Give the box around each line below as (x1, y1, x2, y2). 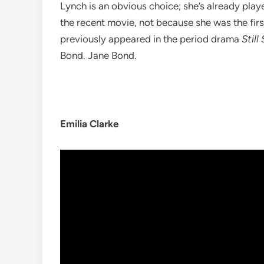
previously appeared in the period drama (60, 33, 242, 45)
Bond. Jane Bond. (60, 49, 137, 62)
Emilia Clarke (60, 118, 118, 130)
